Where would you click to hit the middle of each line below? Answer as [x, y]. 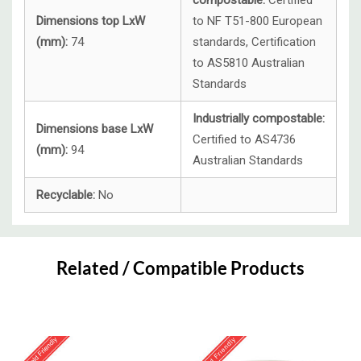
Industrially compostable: [259, 119]
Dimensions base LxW [95, 129]
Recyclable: [66, 195]
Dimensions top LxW [91, 21]
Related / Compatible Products [180, 268]
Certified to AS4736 [244, 140]
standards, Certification [254, 42]
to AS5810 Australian [249, 63]
